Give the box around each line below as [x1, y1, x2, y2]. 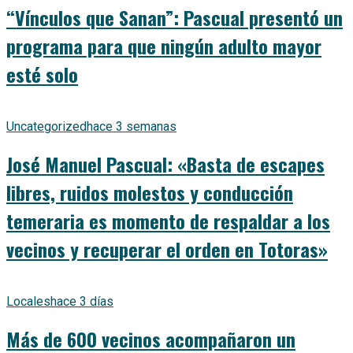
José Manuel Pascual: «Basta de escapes [6, 150, 325, 179]
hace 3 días [50, 294, 113, 310]
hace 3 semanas [87, 119, 176, 135]
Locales [6, 294, 50, 310]
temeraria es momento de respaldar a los [6, 206, 330, 236]
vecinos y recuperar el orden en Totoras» [6, 235, 328, 264]
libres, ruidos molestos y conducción [6, 178, 293, 207]
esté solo [6, 60, 78, 89]
